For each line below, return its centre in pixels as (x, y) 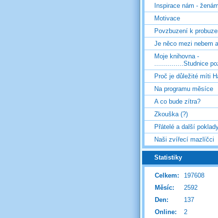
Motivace (167, 18)
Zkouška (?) (171, 114)
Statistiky (168, 158)
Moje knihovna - (177, 56)
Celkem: (167, 175)
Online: (166, 212)
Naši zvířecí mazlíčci (184, 140)
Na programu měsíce (184, 89)
